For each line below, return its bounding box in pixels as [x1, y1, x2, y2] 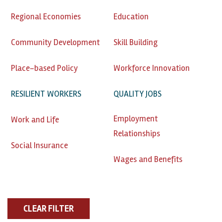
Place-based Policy [11, 62, 78, 73]
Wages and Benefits [113, 154, 182, 165]
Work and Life [11, 114, 59, 125]
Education [113, 11, 149, 22]
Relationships [113, 128, 160, 139]
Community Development [11, 37, 100, 48]
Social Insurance [11, 140, 68, 151]
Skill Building [113, 37, 158, 48]
